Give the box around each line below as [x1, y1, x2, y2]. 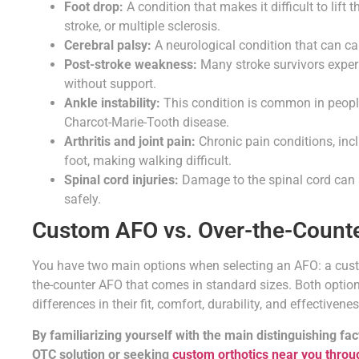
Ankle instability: [64, 95, 160, 111]
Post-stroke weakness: [64, 57, 197, 73]
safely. [64, 192, 101, 208]
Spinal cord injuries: [64, 172, 179, 188]
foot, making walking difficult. [64, 153, 232, 169]
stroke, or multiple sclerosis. [64, 18, 220, 34]
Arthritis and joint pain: [64, 134, 196, 150]
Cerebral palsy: [64, 38, 151, 54]
